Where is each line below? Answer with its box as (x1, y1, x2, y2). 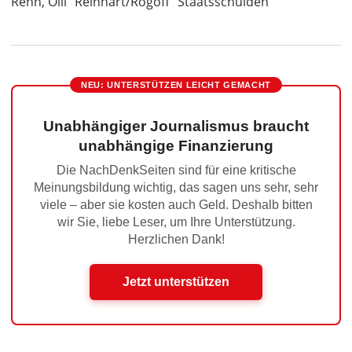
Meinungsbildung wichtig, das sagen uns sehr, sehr (34, 181, 318, 194)
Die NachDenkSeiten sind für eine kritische (56, 163, 296, 177)
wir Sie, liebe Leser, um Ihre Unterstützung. (57, 215, 295, 229)
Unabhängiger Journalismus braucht (43, 118, 309, 134)
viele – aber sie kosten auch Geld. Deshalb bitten (39, 198, 313, 211)
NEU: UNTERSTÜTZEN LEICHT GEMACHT (80, 80, 272, 90)
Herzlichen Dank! (127, 233, 225, 246)
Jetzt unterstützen (123, 275, 229, 288)
